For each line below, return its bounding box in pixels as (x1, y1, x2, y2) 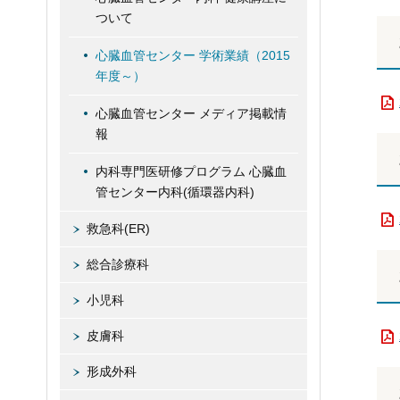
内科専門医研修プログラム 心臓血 (96, 164, 287, 179)
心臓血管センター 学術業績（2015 (96, 48, 290, 62)
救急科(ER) (87, 221, 150, 236)
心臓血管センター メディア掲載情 (96, 106, 287, 121)
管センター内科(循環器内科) (96, 185, 254, 199)
